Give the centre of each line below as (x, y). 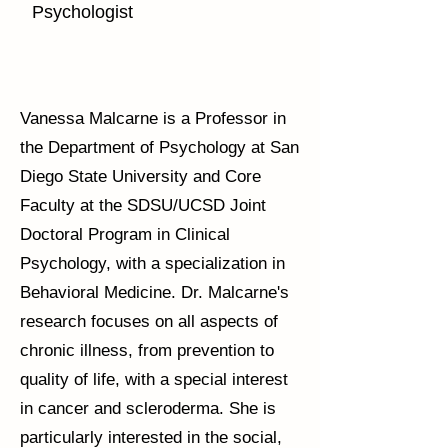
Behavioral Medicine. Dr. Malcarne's (154, 292)
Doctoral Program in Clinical (125, 234)
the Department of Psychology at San (159, 147)
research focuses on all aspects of (149, 321)
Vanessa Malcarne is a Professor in (153, 118)
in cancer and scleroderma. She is (148, 408)
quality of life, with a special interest (154, 379)
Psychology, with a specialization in (152, 263)
